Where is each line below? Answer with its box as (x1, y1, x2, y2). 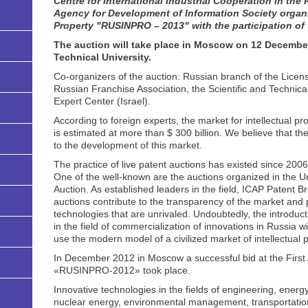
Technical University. (53, 52, 151, 63)
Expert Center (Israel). (53, 96, 151, 107)
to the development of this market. (53, 140, 202, 151)
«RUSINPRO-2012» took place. (53, 265, 190, 276)
